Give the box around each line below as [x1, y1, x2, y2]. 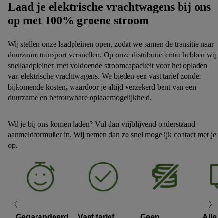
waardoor [68, 83, 99, 91]
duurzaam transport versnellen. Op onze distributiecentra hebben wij [8, 51, 217, 59]
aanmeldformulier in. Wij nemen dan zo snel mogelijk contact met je [8, 130, 216, 139]
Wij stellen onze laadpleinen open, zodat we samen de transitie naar [8, 40, 214, 48]
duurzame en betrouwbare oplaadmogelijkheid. [8, 93, 152, 102]
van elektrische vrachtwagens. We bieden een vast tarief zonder [8, 72, 201, 80]
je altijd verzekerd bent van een [101, 83, 196, 91]
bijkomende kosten [8, 83, 66, 91]
